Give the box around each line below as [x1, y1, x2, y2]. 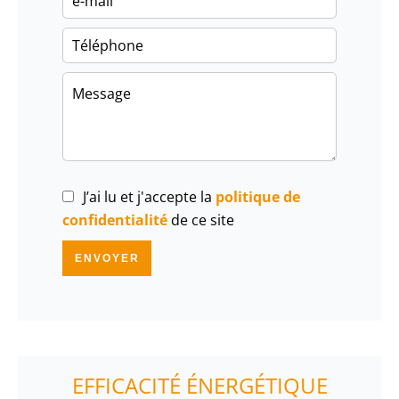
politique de [216, 186, 300, 207]
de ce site [167, 209, 234, 230]
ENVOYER [74, 251, 140, 265]
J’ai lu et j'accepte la [83, 186, 216, 207]
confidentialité [62, 209, 167, 230]
